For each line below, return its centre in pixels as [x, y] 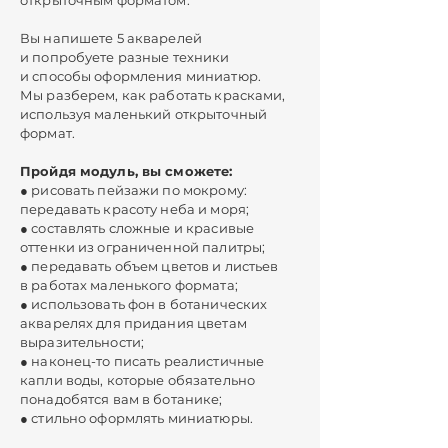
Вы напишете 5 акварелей [111, 38]
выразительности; [82, 342]
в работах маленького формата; [129, 285]
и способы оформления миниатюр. [140, 76]
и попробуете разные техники [125, 57]
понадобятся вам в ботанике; [121, 399]
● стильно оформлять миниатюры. [136, 418]
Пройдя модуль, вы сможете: [126, 171]
